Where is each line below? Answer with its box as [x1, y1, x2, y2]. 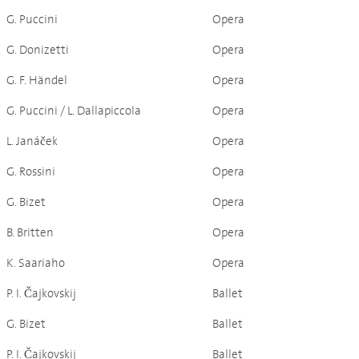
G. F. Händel [6, 72, 67, 89]
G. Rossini [6, 163, 55, 180]
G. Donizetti [6, 42, 69, 58]
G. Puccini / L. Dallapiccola [6, 103, 141, 119]
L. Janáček [6, 133, 58, 150]
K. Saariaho [6, 255, 65, 272]
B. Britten [6, 224, 54, 241]
